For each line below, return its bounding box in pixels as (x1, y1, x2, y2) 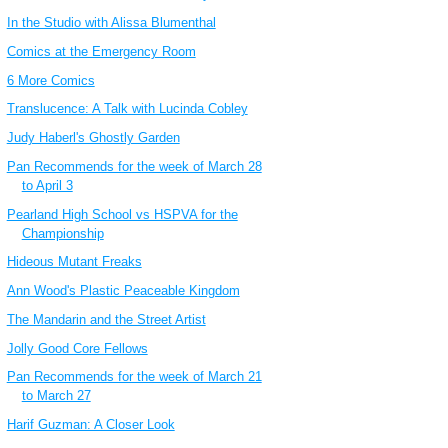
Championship (21, 225, 104, 241)
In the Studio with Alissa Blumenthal (6, 15, 216, 31)
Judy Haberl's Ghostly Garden (6, 130, 180, 146)
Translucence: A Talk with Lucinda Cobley (6, 101, 248, 117)
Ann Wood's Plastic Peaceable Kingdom (6, 283, 240, 299)
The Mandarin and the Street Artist (6, 311, 206, 327)
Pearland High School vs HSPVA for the (6, 206, 238, 222)
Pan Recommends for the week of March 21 (6, 369, 262, 385)
